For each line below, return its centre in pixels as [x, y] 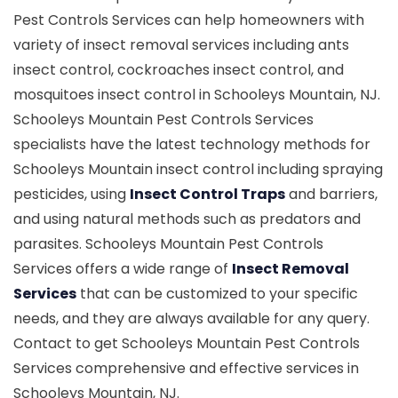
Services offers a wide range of [123, 269]
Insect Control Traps [207, 194]
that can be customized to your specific [217, 294]
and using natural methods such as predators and [187, 219]
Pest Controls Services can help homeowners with [189, 20]
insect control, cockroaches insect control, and [179, 70]
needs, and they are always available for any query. [191, 318]
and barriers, [331, 194]
